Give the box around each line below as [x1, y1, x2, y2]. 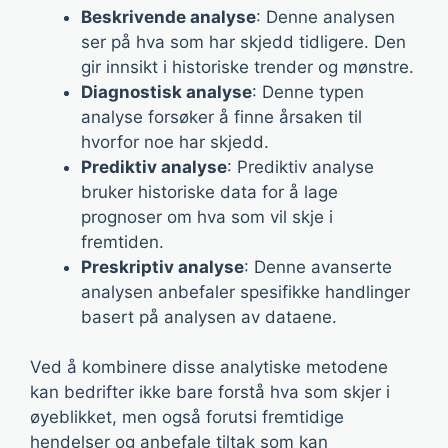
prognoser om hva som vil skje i [81, 206, 333, 227]
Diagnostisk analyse [81, 81, 252, 102]
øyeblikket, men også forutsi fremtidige [30, 407, 344, 427]
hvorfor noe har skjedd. [81, 131, 269, 152]
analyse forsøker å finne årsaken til [81, 106, 362, 127]
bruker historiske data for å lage [81, 181, 338, 202]
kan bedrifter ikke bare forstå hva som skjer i [30, 382, 390, 402]
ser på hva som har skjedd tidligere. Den [81, 31, 406, 52]
